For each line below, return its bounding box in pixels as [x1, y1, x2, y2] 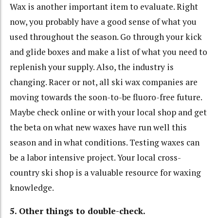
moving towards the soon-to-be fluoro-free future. [10, 91, 202, 103]
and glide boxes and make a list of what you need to [10, 46, 207, 57]
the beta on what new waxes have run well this [10, 121, 187, 133]
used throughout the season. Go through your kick [10, 31, 202, 42]
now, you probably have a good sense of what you [10, 16, 197, 27]
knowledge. [10, 182, 54, 193]
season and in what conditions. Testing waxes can [10, 136, 200, 148]
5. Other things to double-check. [10, 205, 145, 217]
